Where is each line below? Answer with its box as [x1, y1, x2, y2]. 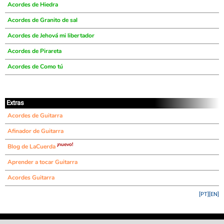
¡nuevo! [57, 141, 73, 148]
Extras [6, 99, 24, 106]
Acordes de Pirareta [7, 47, 61, 55]
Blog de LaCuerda [7, 142, 57, 150]
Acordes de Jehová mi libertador [7, 31, 94, 39]
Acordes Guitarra [7, 173, 54, 181]
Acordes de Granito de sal [7, 16, 77, 24]
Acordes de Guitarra [7, 111, 62, 119]
